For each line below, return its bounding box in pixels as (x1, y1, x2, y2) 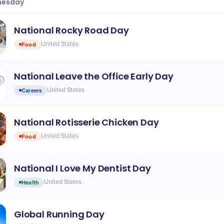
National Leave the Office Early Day (14, 69, 173, 82)
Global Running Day (14, 207, 104, 220)
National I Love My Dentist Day (14, 161, 151, 174)
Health (21, 178, 39, 186)
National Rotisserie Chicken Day (14, 115, 159, 128)
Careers (21, 86, 42, 94)
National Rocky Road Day (14, 23, 129, 36)
